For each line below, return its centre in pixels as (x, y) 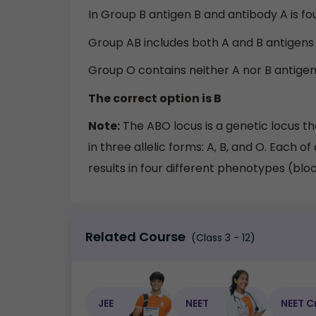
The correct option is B (155, 98)
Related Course (135, 237)
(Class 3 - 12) (222, 238)
